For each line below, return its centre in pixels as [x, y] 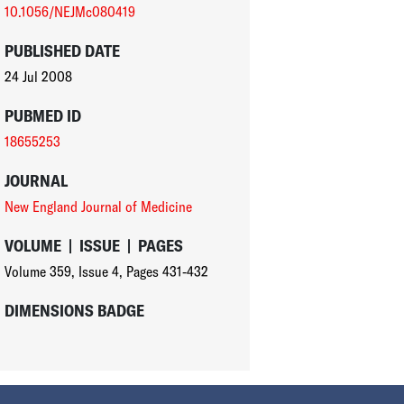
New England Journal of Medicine [98, 206]
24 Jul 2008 [38, 76]
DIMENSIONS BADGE [74, 310]
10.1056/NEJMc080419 [69, 11]
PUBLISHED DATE [62, 50]
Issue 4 [98, 271]
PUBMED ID [42, 115]
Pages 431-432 [167, 271]
